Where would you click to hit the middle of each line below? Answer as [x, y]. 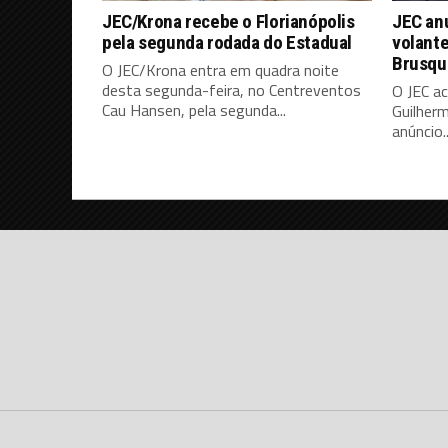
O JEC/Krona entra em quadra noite [220, 69]
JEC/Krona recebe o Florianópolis [228, 21]
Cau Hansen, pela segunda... [194, 109]
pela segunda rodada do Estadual [227, 42]
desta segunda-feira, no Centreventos [231, 89]
